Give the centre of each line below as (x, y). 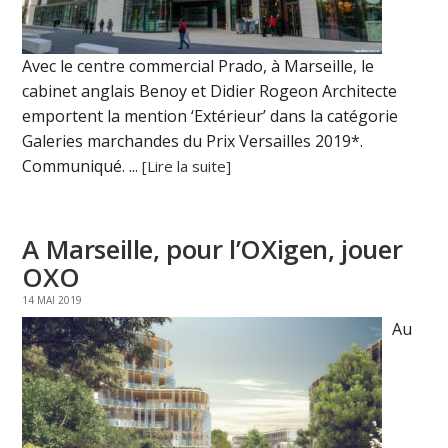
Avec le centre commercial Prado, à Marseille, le (198, 66)
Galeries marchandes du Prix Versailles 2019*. (193, 141)
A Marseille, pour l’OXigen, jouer (212, 249)
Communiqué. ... (82, 166)
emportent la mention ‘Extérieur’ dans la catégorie (210, 116)
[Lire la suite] (187, 166)
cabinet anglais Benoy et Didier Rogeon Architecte (210, 91)
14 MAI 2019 (52, 300)
